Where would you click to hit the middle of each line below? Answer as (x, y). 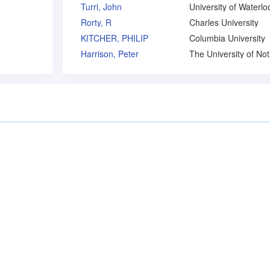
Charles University (224, 22)
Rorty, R (96, 22)
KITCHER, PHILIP (115, 38)
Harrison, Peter (110, 54)
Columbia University (227, 38)
